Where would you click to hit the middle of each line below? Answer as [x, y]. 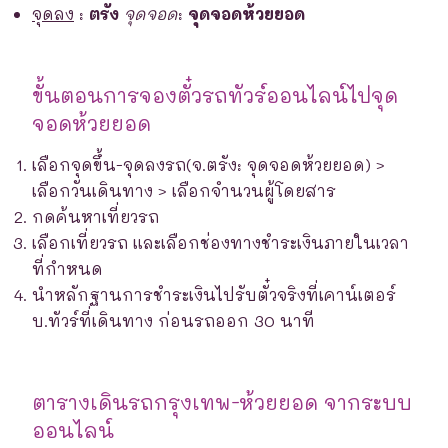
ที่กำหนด [67, 268]
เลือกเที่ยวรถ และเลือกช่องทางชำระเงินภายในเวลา [220, 242]
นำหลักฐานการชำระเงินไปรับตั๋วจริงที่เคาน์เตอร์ [214, 294]
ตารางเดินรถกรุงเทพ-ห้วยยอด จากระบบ [222, 401]
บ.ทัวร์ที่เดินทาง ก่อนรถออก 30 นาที [173, 320]
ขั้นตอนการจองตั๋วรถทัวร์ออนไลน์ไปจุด [215, 94]
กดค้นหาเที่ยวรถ [95, 216]
